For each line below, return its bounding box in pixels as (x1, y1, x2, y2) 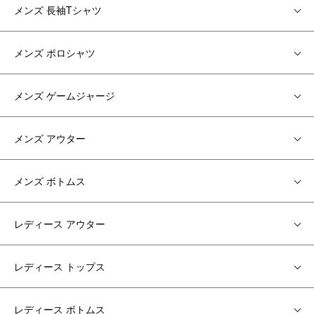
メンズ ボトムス (14, 174, 86, 189)
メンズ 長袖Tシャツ (14, 3, 102, 18)
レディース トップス (14, 259, 105, 274)
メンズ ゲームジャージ (14, 88, 115, 103)
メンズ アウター (14, 131, 86, 146)
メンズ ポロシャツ (14, 46, 95, 60)
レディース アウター (14, 217, 105, 231)
